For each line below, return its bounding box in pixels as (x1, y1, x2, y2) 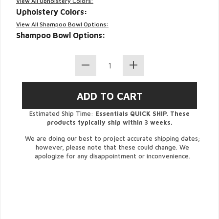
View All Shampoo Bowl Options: (16, 21, 109, 28)
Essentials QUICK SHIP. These (95, 109, 190, 117)
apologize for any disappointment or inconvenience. (35, 152, 190, 160)
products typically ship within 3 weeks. (46, 118, 173, 126)
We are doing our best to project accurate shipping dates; (25, 134, 200, 142)
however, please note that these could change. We (36, 143, 189, 151)
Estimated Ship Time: (29, 109, 95, 117)
